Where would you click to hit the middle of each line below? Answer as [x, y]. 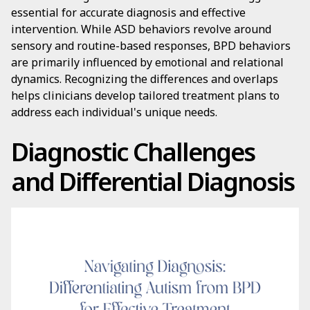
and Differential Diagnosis [153, 182]
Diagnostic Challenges [133, 152]
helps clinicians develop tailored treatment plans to [145, 95]
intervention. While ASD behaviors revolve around [141, 29]
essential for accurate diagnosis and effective [128, 12]
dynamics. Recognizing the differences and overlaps [145, 79]
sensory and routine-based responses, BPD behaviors [151, 46]
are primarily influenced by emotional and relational [147, 62]
